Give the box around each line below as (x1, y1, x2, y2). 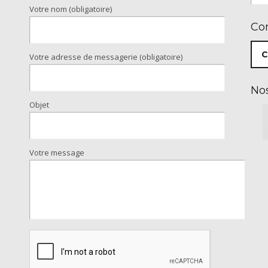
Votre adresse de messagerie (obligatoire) (29, 51, 182, 63)
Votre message (29, 147, 84, 159)
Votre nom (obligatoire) (29, 4, 112, 15)
